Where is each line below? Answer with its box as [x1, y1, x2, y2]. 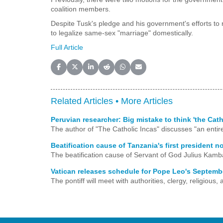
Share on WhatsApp [121, 67, 178, 75]
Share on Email [137, 67, 181, 75]
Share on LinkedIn [90, 67, 141, 75]
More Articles [121, 96, 173, 106]
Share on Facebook [58, 67, 113, 75]
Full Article [51, 43, 83, 51]
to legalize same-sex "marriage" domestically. [51, 28, 193, 37]
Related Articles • [51, 96, 121, 106]
